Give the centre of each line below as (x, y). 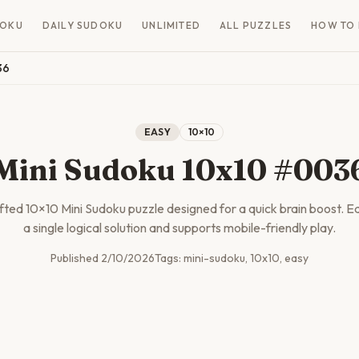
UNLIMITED (171, 25)
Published (76, 258)
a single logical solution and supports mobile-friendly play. (179, 228)
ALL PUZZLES (256, 25)
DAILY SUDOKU (83, 25)
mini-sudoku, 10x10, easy (246, 258)
